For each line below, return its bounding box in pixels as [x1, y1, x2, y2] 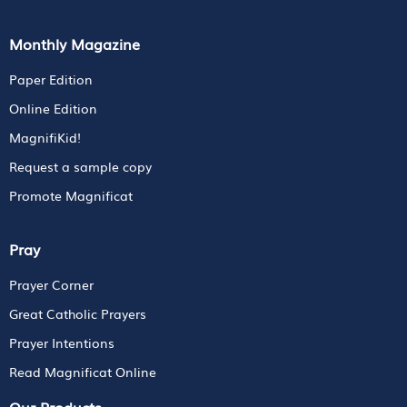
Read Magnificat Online [9, 362, 156, 381]
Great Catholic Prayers [9, 303, 146, 323]
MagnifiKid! [9, 127, 81, 146]
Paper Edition [9, 69, 93, 88]
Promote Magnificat [9, 185, 133, 204]
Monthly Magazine [9, 32, 140, 55]
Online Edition [9, 98, 97, 117]
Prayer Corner [9, 274, 94, 293]
